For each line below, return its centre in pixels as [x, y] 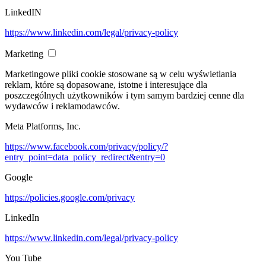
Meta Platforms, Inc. [43, 126]
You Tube [23, 258]
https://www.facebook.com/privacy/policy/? [86, 147]
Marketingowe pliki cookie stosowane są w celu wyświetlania [121, 74]
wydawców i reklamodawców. [62, 106]
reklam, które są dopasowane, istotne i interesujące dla [106, 85]
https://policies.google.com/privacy [70, 198]
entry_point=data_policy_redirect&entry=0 [85, 157]
